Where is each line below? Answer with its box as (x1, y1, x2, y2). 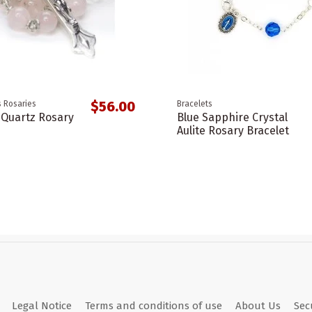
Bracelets (177, 98, 212, 109)
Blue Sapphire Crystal (177, 110, 288, 124)
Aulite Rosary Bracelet (177, 123, 289, 137)
